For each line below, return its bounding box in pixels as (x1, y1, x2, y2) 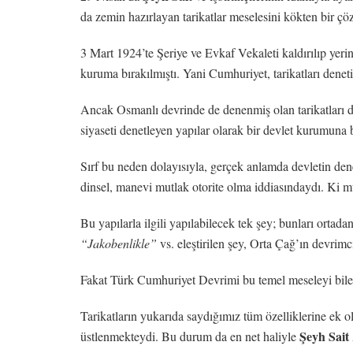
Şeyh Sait (299, 326, 349, 345)
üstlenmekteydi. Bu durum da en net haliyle (80, 327, 299, 344)
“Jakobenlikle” (80, 234, 157, 251)
